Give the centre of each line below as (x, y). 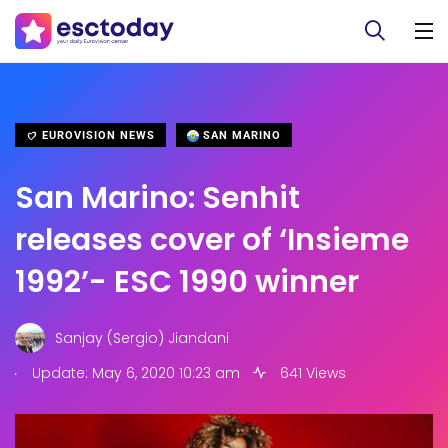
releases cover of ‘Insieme (212, 240)
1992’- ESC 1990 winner (187, 282)
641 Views (311, 373)
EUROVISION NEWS (96, 135)
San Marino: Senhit (157, 198)
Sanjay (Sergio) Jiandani (142, 337)
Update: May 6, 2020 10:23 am (134, 373)
